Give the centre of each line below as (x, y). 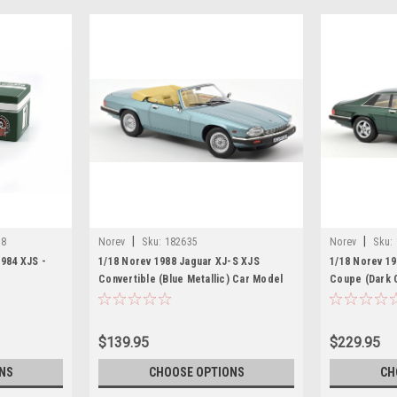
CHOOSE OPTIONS (196, 372)
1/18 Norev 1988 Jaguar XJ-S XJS (179, 261)
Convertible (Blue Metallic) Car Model (191, 279)
